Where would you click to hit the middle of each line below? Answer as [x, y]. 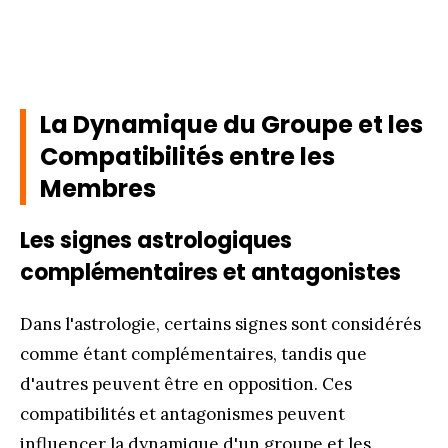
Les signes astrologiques [156, 240]
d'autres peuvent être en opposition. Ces [186, 383]
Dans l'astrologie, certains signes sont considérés [220, 323]
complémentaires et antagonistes [210, 272]
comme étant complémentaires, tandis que [193, 353]
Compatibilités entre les [187, 156]
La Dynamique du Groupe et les [231, 124]
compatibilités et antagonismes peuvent [182, 413]
